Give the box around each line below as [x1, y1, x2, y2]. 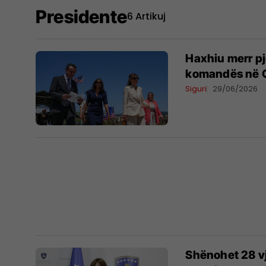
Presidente [36, 6, 127, 27]
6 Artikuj [127, 9, 166, 23]
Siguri [185, 83, 207, 94]
